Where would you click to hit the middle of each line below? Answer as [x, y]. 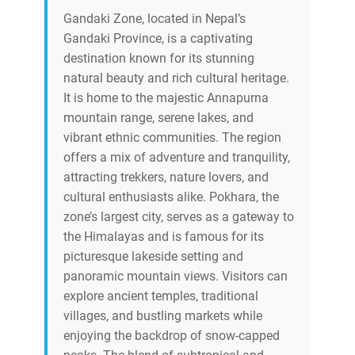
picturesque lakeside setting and [153, 257]
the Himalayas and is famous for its [164, 237]
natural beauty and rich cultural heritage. [176, 78]
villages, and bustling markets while [163, 316]
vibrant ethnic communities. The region [172, 138]
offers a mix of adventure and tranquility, [177, 158]
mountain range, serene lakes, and [158, 118]
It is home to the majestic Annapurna [166, 98]
